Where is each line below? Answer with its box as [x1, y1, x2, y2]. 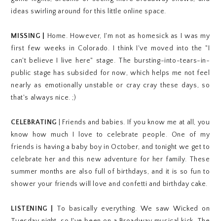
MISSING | [11, 32, 47, 40]
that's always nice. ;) [11, 94, 76, 102]
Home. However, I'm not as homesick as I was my [47, 32, 210, 40]
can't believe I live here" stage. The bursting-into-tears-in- [11, 57, 210, 65]
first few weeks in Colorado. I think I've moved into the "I [11, 44, 210, 53]
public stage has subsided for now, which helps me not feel [11, 69, 210, 77]
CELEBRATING [11, 118, 57, 127]
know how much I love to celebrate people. [11, 131, 172, 139]
